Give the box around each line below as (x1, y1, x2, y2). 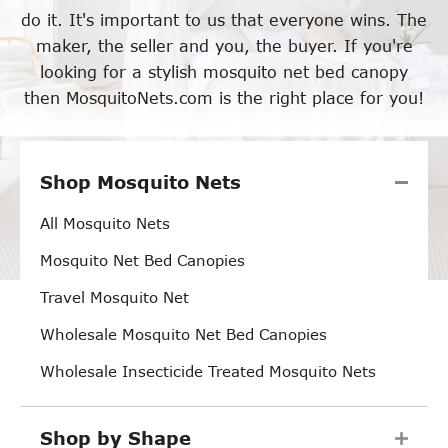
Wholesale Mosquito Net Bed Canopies (40, 325, 327, 344)
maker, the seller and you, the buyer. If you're (35, 36, 413, 56)
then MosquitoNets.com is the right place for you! (24, 88, 424, 108)
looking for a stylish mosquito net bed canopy (40, 62, 408, 82)
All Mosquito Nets (40, 214, 170, 233)
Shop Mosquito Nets (40, 171, 241, 194)
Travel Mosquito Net (40, 288, 189, 307)
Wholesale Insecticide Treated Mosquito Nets (40, 362, 376, 381)
